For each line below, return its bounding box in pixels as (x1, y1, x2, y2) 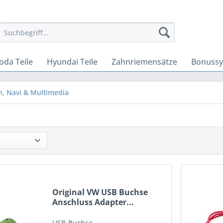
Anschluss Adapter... (52, 197, 134, 208)
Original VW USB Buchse (52, 187, 148, 198)
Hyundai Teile (47, 56, 98, 67)
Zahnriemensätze (111, 56, 177, 67)
